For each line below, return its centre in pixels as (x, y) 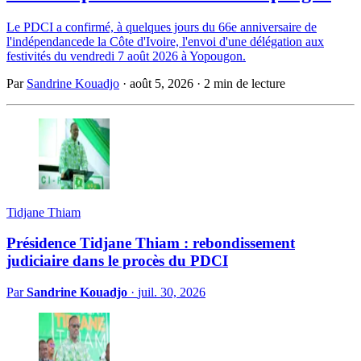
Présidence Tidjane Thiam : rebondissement (151, 243)
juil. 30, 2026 (172, 292)
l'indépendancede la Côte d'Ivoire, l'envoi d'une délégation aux (165, 41)
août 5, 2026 (162, 83)
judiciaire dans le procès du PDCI (117, 261)
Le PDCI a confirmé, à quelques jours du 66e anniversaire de (162, 27)
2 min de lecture (245, 83)
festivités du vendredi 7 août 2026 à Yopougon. (126, 56)
